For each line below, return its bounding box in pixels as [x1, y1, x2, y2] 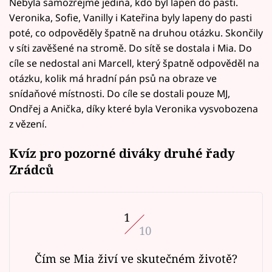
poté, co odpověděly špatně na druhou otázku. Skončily [9, 25, 263, 39]
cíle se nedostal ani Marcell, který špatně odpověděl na [9, 56, 259, 70]
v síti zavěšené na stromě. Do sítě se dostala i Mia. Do [9, 41, 252, 55]
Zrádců [9, 161, 54, 178]
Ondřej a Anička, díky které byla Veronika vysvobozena [9, 101, 258, 115]
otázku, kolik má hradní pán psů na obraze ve [9, 71, 217, 85]
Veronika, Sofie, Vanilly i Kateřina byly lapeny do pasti [9, 10, 252, 24]
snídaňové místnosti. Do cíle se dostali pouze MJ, [9, 86, 230, 100]
